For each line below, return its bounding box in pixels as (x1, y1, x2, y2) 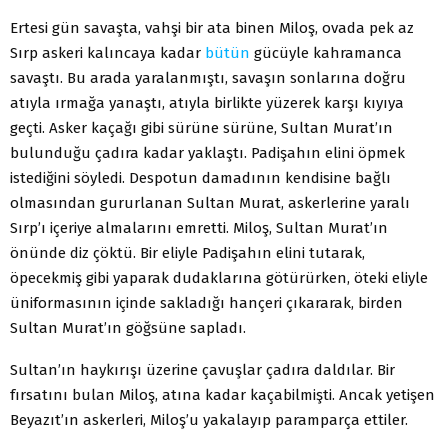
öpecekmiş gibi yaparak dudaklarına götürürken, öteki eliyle (10, 268, 428, 287)
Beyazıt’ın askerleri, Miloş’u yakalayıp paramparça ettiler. (10, 410, 408, 429)
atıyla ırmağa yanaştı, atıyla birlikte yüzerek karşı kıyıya (10, 93, 404, 112)
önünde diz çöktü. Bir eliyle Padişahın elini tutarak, (10, 243, 365, 262)
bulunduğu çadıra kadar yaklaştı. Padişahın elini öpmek (10, 143, 405, 162)
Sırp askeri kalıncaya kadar (10, 43, 205, 62)
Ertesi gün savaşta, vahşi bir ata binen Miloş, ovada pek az (10, 18, 414, 37)
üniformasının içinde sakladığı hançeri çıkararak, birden (10, 293, 403, 312)
